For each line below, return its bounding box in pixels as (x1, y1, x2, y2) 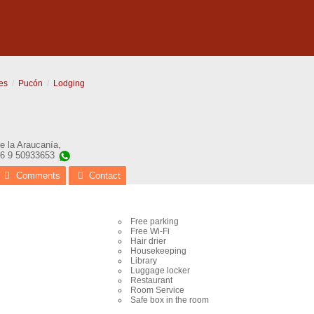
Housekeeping (130, 246, 186, 256)
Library (130, 256, 157, 266)
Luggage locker (130, 266, 190, 275)
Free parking (130, 217, 179, 226)
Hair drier (130, 236, 166, 246)
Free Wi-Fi (130, 226, 170, 236)
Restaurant (130, 275, 172, 285)
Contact (88, 170, 121, 181)
